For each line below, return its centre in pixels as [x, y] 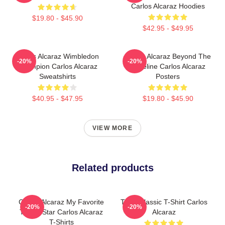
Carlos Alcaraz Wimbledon [57, 56]
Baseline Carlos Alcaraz [168, 66]
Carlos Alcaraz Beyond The [168, 56]
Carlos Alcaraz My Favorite [61, 202]
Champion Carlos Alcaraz [57, 66]
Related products [113, 167]
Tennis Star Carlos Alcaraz [61, 212]
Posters [168, 76]
